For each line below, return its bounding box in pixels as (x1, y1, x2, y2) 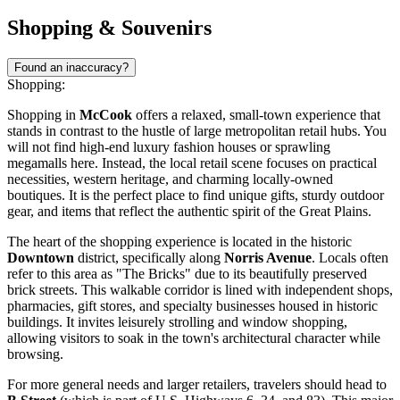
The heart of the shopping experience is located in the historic (7, 233, 352, 249)
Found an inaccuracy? (14, 60, 129, 74)
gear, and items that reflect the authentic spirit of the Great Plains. (7, 203, 371, 219)
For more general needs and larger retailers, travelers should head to (7, 376, 387, 392)
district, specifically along (74, 249, 224, 265)
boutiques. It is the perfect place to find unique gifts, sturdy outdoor (7, 187, 384, 203)
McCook (79, 106, 132, 122)
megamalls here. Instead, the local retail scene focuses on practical (7, 154, 377, 171)
